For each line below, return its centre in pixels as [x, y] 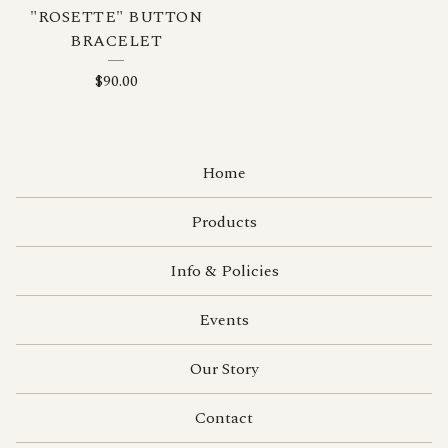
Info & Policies [224, 271]
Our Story [224, 369]
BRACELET [116, 41]
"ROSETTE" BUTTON [116, 17]
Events [224, 320]
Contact [224, 418]
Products [224, 222]
